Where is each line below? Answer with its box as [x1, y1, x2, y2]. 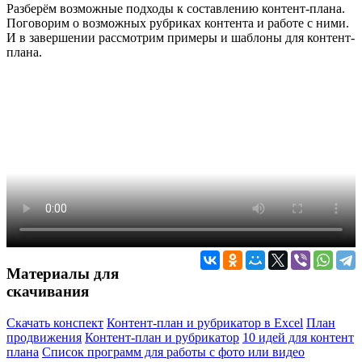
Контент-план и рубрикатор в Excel [107, 316, 303, 330]
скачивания [6, 283, 89, 301]
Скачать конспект [6, 316, 103, 330]
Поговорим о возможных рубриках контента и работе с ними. [6, 15, 349, 30]
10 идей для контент [242, 330, 354, 345]
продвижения [6, 330, 82, 345]
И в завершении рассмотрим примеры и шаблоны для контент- [6, 30, 355, 44]
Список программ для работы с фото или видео [42, 345, 305, 360]
